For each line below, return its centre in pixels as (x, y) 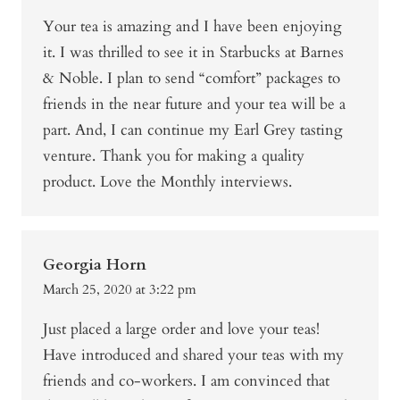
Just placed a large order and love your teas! (181, 329)
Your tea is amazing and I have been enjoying (192, 27)
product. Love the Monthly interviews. (167, 182)
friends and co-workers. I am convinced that (186, 381)
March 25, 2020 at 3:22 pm (120, 290)
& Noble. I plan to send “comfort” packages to (192, 79)
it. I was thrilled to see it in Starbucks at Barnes (193, 53)
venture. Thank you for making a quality (174, 156)
